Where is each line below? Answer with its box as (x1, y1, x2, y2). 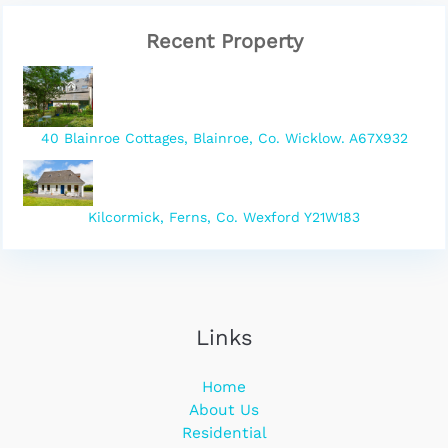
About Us (189, 401, 259, 420)
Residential (181, 424, 267, 443)
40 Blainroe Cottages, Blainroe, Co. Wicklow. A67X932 (40, 129, 408, 146)
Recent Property (145, 28, 303, 53)
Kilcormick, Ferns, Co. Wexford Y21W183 (88, 209, 360, 226)
